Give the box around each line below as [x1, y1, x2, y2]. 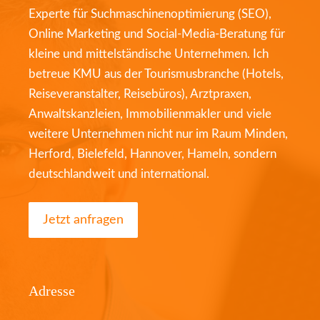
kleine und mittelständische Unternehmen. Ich [29, 47, 269, 60]
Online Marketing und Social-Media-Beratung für [29, 27, 285, 40]
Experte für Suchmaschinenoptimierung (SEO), [29, 7, 271, 20]
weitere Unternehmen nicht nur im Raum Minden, [29, 127, 288, 140]
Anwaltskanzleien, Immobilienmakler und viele [29, 107, 271, 120]
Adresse [29, 283, 75, 299]
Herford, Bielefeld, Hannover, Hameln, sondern [29, 147, 276, 160]
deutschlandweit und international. [29, 167, 209, 180]
